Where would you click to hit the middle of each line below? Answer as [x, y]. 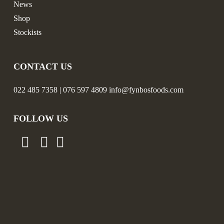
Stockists [27, 32]
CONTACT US [42, 66]
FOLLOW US [40, 118]
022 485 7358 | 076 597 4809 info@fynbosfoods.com [98, 89]
